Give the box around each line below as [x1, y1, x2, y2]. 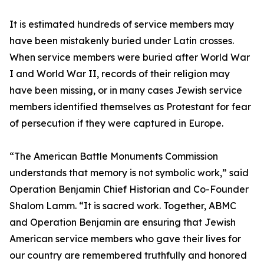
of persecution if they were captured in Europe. [9, 117, 223, 130]
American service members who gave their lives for [9, 233, 241, 245]
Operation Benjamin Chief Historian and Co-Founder [9, 183, 249, 196]
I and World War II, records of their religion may [9, 68, 230, 80]
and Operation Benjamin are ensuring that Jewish [9, 216, 236, 229]
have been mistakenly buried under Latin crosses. [9, 35, 234, 47]
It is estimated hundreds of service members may [9, 18, 234, 31]
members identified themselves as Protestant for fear [9, 101, 251, 113]
